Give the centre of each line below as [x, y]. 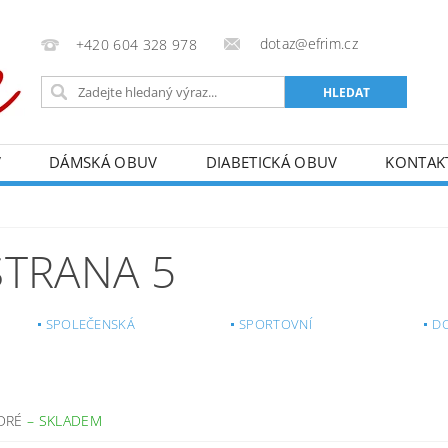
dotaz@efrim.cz [307, 43]
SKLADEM [70, 420]
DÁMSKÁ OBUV [103, 162]
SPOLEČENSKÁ [90, 324]
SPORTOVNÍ [275, 324]
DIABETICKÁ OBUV [271, 162]
